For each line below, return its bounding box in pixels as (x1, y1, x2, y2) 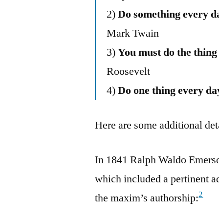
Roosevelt (107, 64, 151, 78)
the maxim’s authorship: (95, 191, 199, 205)
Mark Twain (107, 26, 159, 40)
